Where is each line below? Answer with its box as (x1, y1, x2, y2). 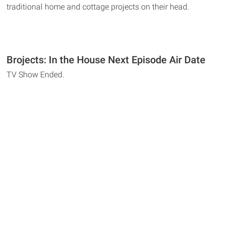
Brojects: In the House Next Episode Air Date (7, 53, 206, 66)
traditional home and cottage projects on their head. (7, 2, 190, 12)
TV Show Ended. (7, 69, 65, 79)
